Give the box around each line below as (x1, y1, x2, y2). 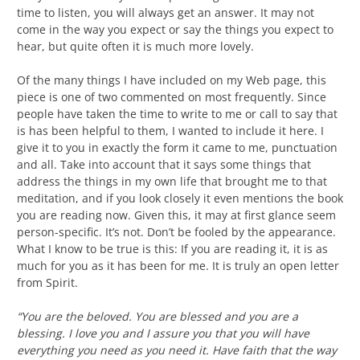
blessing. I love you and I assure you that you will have (17, 325, 309, 342)
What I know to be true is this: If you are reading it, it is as (17, 241, 328, 257)
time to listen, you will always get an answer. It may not (17, 5, 314, 21)
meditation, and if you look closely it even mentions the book (17, 190, 343, 207)
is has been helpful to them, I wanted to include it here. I (17, 123, 324, 139)
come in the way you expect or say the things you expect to (17, 22, 333, 38)
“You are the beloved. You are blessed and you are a (17, 309, 298, 325)
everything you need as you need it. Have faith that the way (17, 342, 337, 358)
